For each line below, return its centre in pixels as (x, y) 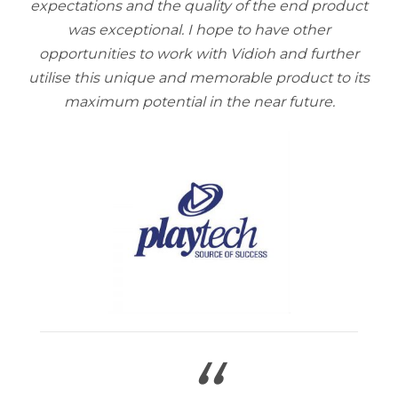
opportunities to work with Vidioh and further (199, 54)
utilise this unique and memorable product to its (199, 78)
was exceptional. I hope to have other (199, 30)
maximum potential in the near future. (199, 102)
